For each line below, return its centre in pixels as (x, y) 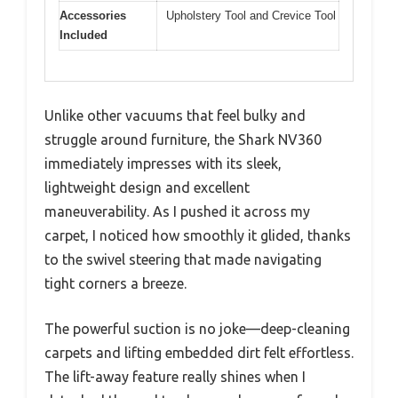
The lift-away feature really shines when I (175, 377)
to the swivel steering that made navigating (183, 260)
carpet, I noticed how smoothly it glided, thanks (198, 236)
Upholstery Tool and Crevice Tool (251, 15)
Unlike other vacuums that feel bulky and (175, 116)
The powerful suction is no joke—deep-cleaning (197, 329)
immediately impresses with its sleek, (163, 164)
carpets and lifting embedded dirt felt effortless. (199, 353)
